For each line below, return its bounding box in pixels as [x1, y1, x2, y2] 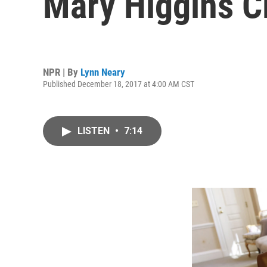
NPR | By [43, 66, 80, 78]
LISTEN [77, 125, 112, 136]
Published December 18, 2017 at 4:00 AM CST [43, 79, 194, 89]
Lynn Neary [80, 66, 125, 78]
